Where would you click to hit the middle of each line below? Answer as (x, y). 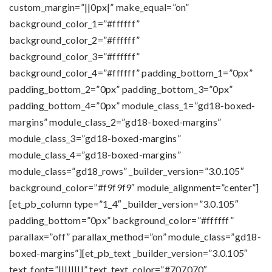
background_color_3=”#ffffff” (74, 56)
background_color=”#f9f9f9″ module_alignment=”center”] (134, 187)
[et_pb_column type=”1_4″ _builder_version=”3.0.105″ (124, 204)
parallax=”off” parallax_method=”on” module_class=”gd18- (135, 236)
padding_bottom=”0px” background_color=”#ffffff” (121, 220)
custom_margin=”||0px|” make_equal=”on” (99, 7)
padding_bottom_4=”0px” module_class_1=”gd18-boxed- (132, 105)
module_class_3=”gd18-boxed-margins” (95, 138)
